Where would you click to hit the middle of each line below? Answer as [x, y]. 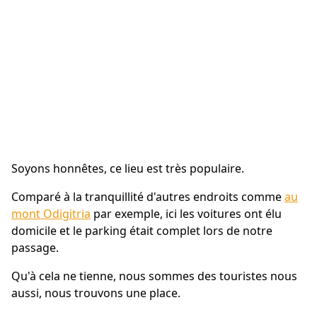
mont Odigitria [51, 214]
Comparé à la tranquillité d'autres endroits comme [148, 197]
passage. [35, 248]
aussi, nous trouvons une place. [96, 293]
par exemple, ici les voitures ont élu [186, 214]
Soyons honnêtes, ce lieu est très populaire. [128, 168]
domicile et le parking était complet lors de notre [142, 231]
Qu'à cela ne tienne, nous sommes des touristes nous [154, 276]
